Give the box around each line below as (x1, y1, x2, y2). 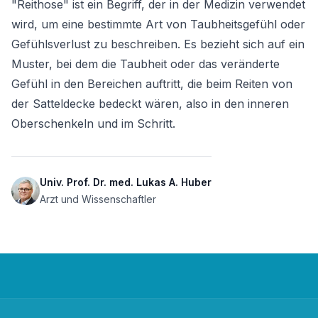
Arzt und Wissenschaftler (40, 193, 156, 205)
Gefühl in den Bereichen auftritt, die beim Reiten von (11, 77, 292, 91)
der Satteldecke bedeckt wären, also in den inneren (11, 97, 289, 111)
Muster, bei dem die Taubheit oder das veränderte (11, 57, 280, 71)
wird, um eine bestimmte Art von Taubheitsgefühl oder (11, 17, 305, 31)
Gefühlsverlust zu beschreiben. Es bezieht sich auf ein (11, 37, 305, 51)
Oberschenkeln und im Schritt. (11, 116, 175, 131)
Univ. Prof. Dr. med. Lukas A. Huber (40, 176, 212, 188)
